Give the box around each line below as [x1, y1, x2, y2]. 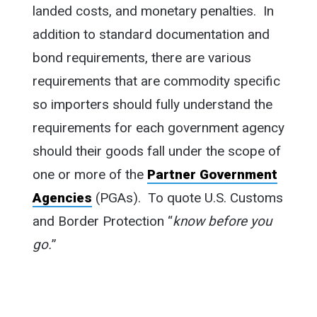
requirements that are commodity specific [32, 73, 280, 90]
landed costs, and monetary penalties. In [32, 3, 274, 20]
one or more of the [32, 166, 147, 183]
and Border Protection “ [32, 213, 173, 230]
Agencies [32, 190, 92, 207]
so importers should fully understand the [32, 96, 272, 113]
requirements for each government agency [32, 120, 284, 137]
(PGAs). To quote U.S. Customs [91, 190, 283, 207]
